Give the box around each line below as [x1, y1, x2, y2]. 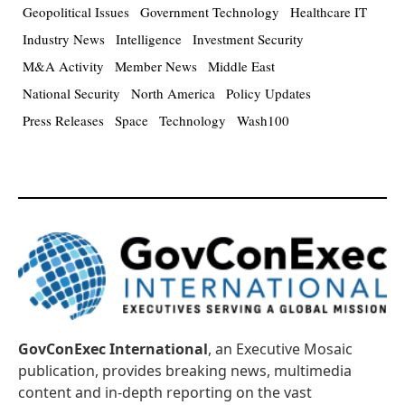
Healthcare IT [290, 3, 367, 22]
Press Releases [23, 111, 104, 130]
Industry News [23, 30, 105, 49]
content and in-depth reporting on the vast [18, 382, 312, 402]
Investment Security [193, 30, 304, 49]
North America [131, 84, 215, 103]
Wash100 [237, 111, 289, 130]
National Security [23, 84, 120, 103]
